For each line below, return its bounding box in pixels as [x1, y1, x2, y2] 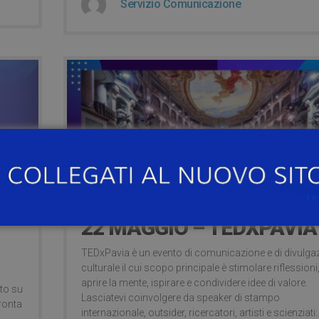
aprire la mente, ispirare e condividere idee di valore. [81, 276, 308, 288]
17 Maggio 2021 [78, 177, 141, 187]
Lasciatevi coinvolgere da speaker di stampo [81, 291, 280, 303]
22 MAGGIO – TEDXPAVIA [81, 214, 317, 240]
